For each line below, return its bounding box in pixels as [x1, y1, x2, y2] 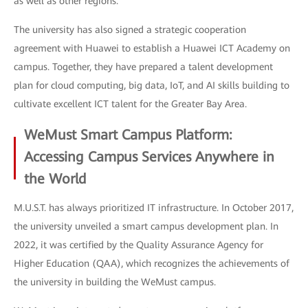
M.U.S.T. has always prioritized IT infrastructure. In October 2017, [14, 201, 294, 213]
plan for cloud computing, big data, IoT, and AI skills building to [14, 79, 289, 91]
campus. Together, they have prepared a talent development [14, 60, 273, 72]
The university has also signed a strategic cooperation [14, 23, 246, 35]
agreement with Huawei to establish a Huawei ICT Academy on [14, 42, 290, 54]
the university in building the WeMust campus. [14, 276, 216, 287]
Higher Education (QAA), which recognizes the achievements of [14, 257, 289, 269]
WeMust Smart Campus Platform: [24, 126, 232, 143]
